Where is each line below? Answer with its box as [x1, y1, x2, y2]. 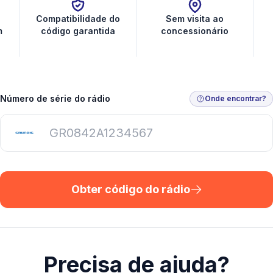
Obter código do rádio [71, 183, 190, 196]
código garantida [40, 26, 115, 36]
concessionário [161, 26, 229, 36]
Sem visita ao [166, 13, 224, 24]
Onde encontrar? [205, 94, 266, 103]
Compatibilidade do [35, 13, 120, 24]
